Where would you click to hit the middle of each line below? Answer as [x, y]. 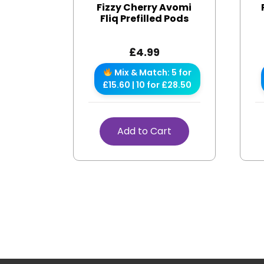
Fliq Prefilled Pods [144, 18]
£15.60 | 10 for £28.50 [147, 85]
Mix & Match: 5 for [152, 72]
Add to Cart [144, 131]
